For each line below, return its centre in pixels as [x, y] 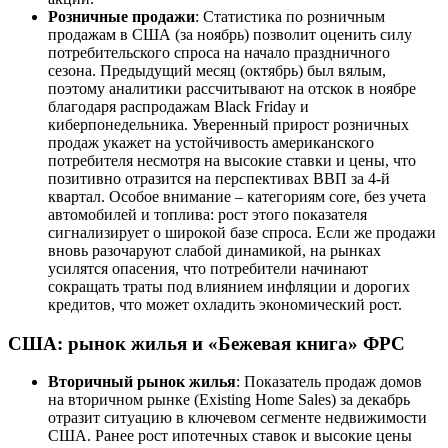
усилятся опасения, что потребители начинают [208, 268]
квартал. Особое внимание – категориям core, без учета [237, 196]
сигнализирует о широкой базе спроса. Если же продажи [242, 232]
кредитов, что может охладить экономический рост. [225, 304]
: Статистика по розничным [290, 16]
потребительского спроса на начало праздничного [219, 52]
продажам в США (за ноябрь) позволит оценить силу [230, 34]
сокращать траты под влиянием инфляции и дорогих [229, 286]
